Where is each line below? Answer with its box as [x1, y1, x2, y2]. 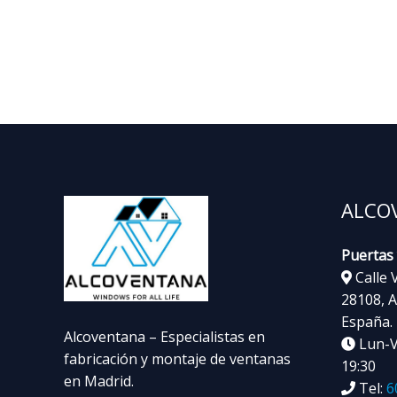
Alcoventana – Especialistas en [64, 326, 265, 346]
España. [340, 312, 393, 332]
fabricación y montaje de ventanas [64, 348, 291, 369]
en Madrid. [64, 370, 134, 391]
